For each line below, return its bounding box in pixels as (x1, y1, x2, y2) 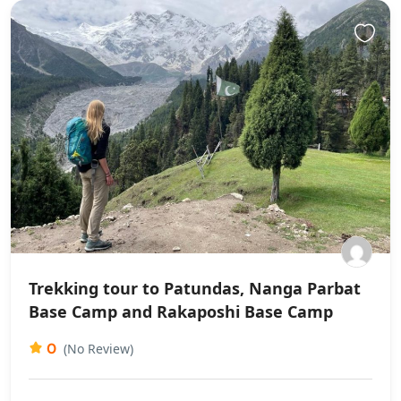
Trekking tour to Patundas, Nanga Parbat (29, 277, 361, 299)
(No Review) (64, 339, 133, 357)
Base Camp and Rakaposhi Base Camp (29, 300, 333, 322)
